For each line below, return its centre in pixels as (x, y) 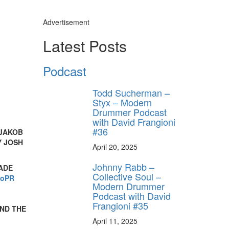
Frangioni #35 (120, 205)
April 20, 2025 (115, 146)
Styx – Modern (122, 102)
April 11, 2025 (115, 221)
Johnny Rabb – (123, 166)
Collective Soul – (127, 176)
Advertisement (66, 22)
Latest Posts (85, 45)
